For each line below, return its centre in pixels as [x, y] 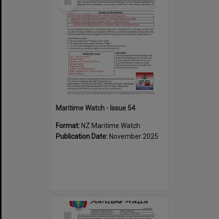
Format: [68, 125]
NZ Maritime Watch [111, 125]
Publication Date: [82, 136]
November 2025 [134, 136]
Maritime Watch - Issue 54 [96, 108]
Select [71, 209]
